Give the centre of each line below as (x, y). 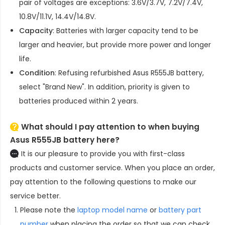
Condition (37, 73)
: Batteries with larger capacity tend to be (126, 31)
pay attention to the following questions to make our (103, 182)
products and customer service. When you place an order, (113, 168)
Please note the (49, 210)
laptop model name (113, 210)
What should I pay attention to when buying (110, 127)
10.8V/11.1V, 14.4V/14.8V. (58, 17)
